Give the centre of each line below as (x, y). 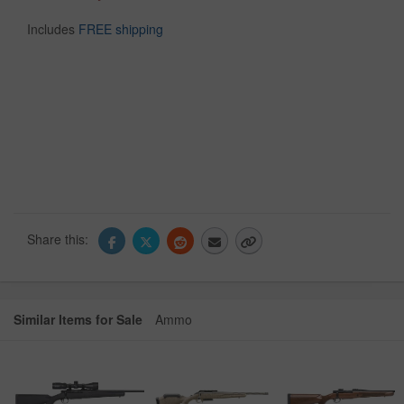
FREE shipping (121, 28)
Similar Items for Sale (78, 320)
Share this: (60, 239)
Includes (53, 28)
